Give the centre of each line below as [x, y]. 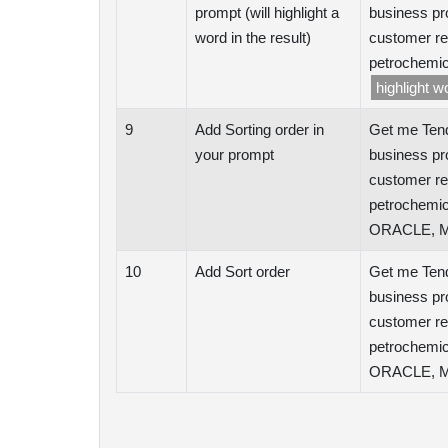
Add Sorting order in [259, 129]
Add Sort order [242, 271]
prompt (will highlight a [267, 12]
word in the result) [253, 37]
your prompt [234, 154]
